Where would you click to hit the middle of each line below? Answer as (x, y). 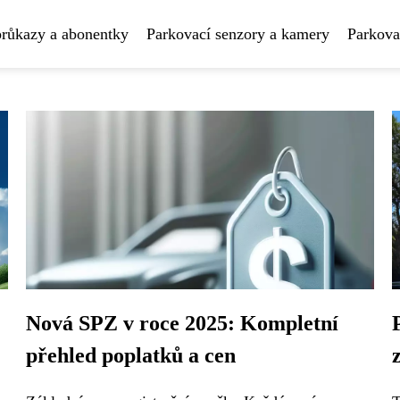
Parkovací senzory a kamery (238, 34)
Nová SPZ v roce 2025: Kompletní (182, 323)
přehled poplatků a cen (131, 355)
